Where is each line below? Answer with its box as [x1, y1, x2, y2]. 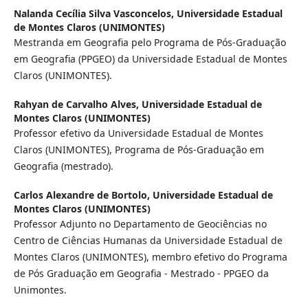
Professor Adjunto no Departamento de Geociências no [13, 217, 267, 231]
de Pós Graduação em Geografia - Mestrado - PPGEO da [13, 267, 269, 280]
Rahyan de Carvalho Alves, [13, 98, 142, 111]
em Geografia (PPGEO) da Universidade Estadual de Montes [13, 52, 287, 66]
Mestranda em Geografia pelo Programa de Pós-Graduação [13, 36, 286, 49]
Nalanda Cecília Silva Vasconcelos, [13, 7, 177, 21]
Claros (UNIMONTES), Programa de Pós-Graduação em [13, 143, 264, 157]
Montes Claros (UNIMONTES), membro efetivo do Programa [13, 250, 287, 264]
